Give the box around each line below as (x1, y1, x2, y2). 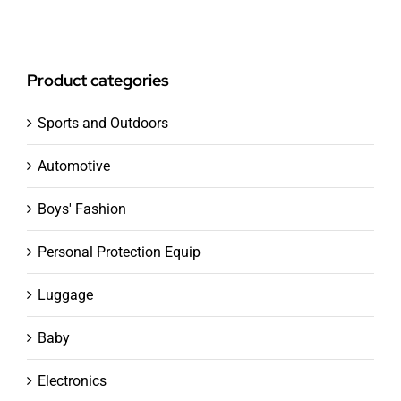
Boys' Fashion (38, 200, 126, 218)
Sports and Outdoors (38, 114, 168, 132)
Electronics (38, 371, 107, 389)
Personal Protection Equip (38, 243, 200, 260)
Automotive (38, 157, 110, 175)
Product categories (27, 69, 169, 90)
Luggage (38, 286, 93, 303)
